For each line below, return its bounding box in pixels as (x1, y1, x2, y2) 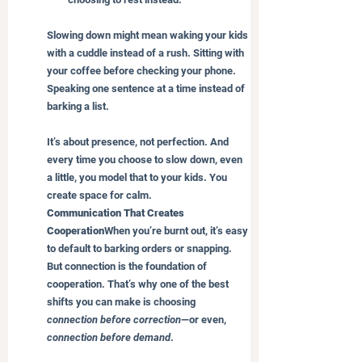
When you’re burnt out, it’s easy (104, 224, 250, 237)
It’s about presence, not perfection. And (47, 135, 231, 148)
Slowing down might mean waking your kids (47, 28, 250, 41)
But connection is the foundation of (47, 259, 209, 272)
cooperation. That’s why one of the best (47, 277, 231, 290)
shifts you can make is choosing (47, 295, 198, 308)
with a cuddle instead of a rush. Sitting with (47, 46, 246, 59)
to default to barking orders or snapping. (47, 242, 234, 255)
